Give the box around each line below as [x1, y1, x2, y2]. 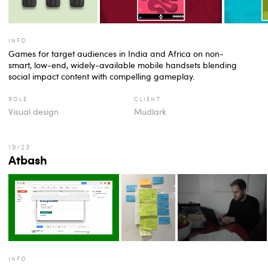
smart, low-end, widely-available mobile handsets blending [8, 59, 237, 71]
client [134, 93, 161, 103]
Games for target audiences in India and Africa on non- [8, 47, 224, 59]
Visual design [8, 106, 59, 118]
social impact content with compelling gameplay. [8, 70, 194, 82]
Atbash [8, 151, 47, 168]
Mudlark [134, 106, 166, 118]
